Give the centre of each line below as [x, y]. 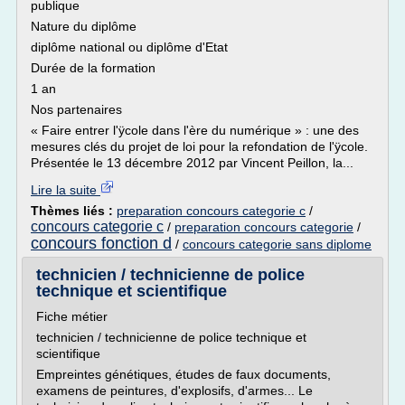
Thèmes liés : [74, 211]
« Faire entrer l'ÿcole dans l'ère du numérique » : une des [195, 130]
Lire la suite [66, 190]
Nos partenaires [76, 109]
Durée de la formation [93, 68]
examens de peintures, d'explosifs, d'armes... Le [174, 391]
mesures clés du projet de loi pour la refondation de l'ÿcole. [199, 146]
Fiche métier [72, 316]
